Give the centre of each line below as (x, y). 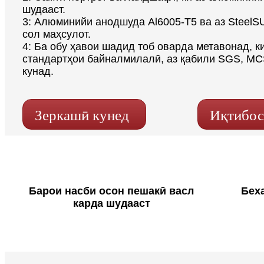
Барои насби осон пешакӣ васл (111, 191)
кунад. (38, 71)
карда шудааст (111, 203)
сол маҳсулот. (57, 34)
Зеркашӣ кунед (82, 115)
